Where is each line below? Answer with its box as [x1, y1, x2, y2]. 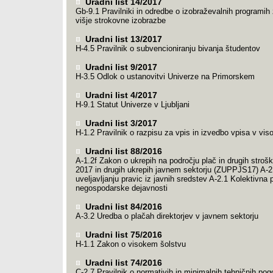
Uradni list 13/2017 [82, 34, 162, 44]
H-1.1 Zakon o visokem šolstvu [75, 239, 186, 249]
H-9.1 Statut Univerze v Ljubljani [75, 100, 190, 109]
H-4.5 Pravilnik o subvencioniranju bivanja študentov [75, 44, 260, 53]
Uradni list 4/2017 [82, 90, 157, 100]
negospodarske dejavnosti [75, 183, 168, 193]
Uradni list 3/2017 [82, 118, 157, 128]
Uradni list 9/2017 [82, 62, 157, 72]
